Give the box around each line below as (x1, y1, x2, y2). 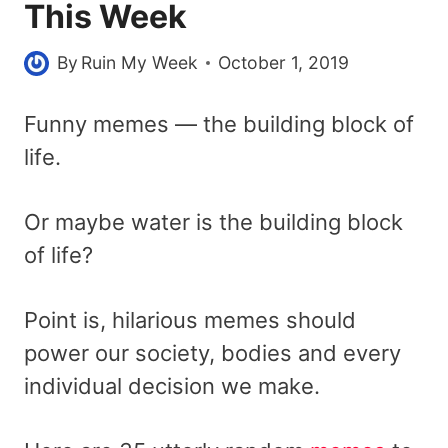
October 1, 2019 (218, 52, 350, 74)
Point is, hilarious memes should (24, 307, 356, 334)
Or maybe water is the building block (24, 209, 403, 236)
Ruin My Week (81, 52, 199, 74)
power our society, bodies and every (24, 340, 401, 367)
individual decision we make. (24, 373, 320, 400)
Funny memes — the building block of (24, 111, 414, 138)
